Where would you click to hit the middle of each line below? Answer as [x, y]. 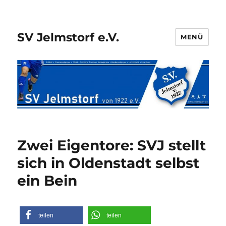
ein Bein [47, 180]
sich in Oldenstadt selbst [108, 163]
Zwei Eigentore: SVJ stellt [112, 145]
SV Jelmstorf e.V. [68, 37]
